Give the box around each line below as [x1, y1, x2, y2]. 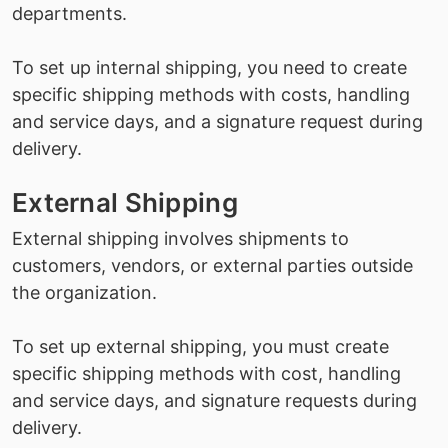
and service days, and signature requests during [12, 390, 417, 411]
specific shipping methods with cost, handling [12, 363, 401, 384]
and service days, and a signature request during [12, 111, 423, 132]
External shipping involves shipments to [12, 228, 349, 249]
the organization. [12, 282, 157, 303]
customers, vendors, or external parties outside [12, 255, 413, 276]
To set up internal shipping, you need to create [12, 57, 407, 78]
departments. [12, 3, 127, 24]
